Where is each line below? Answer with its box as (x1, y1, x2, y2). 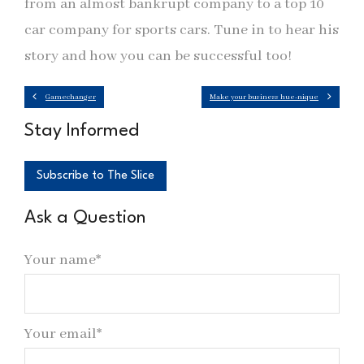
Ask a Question (24, 209, 145, 227)
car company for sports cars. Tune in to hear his (24, 21, 339, 40)
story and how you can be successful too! (24, 47, 292, 66)
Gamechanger (45, 93, 96, 102)
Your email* (24, 325, 102, 344)
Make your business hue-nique (210, 93, 318, 102)
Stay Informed (24, 122, 139, 140)
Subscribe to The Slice (37, 170, 154, 183)
